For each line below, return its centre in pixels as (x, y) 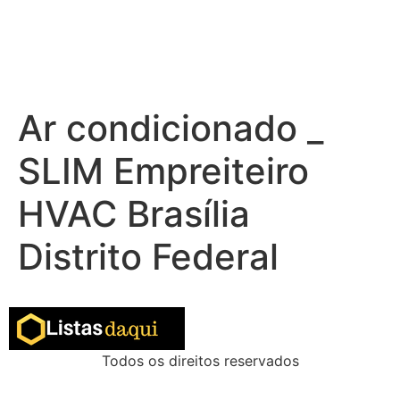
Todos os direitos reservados (200, 361)
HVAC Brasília (134, 214)
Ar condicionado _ (171, 128)
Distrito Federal (148, 257)
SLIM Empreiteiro (163, 171)
